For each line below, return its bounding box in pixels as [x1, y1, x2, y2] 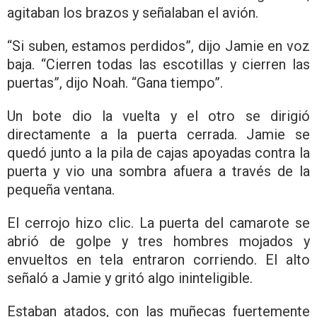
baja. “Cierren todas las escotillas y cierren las [7, 55, 310, 73]
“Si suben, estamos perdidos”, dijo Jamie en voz [7, 37, 310, 54]
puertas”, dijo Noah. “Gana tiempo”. [7, 74, 223, 91]
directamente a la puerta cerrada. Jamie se [7, 125, 310, 143]
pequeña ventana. [7, 180, 115, 198]
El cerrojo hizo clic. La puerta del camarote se [7, 214, 310, 231]
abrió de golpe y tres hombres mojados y [7, 232, 310, 250]
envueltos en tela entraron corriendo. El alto [7, 250, 310, 268]
